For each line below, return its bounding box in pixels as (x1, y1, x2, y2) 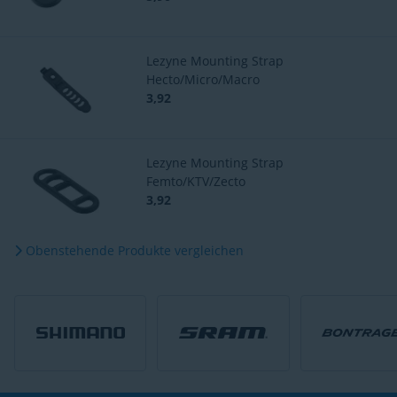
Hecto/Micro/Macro (146, 71, 261, 89)
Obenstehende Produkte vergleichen (22, 241, 244, 259)
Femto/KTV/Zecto (146, 173, 246, 191)
